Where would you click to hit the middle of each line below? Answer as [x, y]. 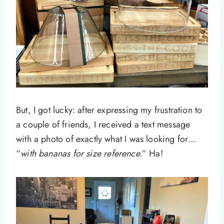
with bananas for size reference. [81, 154]
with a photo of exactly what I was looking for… [106, 139]
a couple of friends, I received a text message [103, 125]
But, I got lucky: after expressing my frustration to [109, 110]
